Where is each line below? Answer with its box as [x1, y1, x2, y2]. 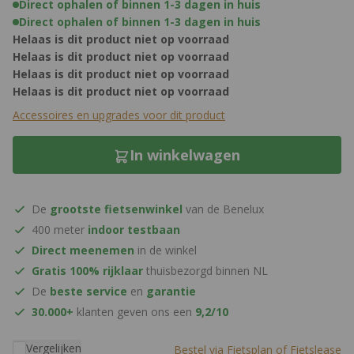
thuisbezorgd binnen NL [143, 263, 268, 279]
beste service [50, 284, 127, 299]
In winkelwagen [130, 145, 240, 165]
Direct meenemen [32, 243, 134, 258]
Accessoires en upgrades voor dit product [13, 107, 225, 123]
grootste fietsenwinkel [50, 201, 183, 217]
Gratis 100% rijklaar [32, 263, 143, 279]
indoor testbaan [88, 222, 180, 238]
